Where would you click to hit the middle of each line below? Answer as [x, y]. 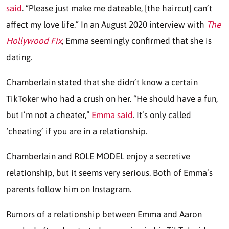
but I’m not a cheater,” [49, 115]
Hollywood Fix [34, 41]
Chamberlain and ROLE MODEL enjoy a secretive [98, 156]
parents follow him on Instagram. [70, 189]
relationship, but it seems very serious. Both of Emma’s [109, 173]
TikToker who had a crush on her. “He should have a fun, [112, 98]
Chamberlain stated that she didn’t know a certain [102, 82]
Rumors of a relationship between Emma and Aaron [104, 214]
